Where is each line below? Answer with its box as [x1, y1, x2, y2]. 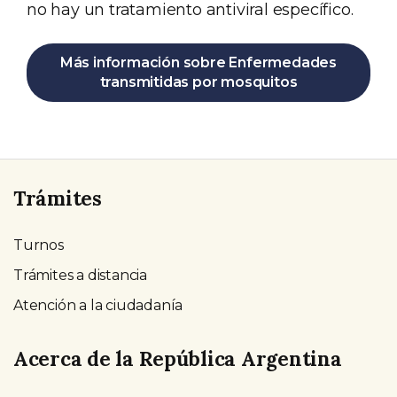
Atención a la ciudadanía [13, 296, 183, 314]
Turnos [13, 236, 64, 253]
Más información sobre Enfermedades [59, 54, 338, 72]
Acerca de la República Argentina [13, 345, 342, 371]
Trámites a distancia [13, 266, 147, 284]
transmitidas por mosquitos [99, 74, 298, 91]
